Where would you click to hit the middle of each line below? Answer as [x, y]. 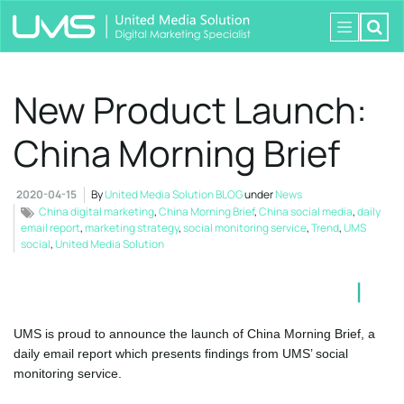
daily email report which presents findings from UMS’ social [181, 354]
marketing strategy [132, 228]
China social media [306, 211]
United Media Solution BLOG [174, 194]
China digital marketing [96, 211]
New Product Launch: [190, 110]
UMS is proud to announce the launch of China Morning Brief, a [194, 334]
